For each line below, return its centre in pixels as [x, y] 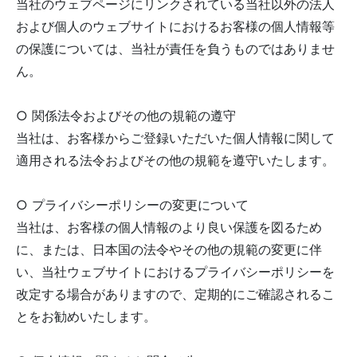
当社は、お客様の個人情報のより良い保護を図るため [169, 227]
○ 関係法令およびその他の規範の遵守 [126, 116]
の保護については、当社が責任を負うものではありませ [175, 49]
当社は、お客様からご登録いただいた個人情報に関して [175, 138]
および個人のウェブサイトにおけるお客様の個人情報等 [175, 26]
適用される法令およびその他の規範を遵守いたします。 [175, 160]
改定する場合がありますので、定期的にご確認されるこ [175, 294]
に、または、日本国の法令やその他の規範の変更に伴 [169, 249]
